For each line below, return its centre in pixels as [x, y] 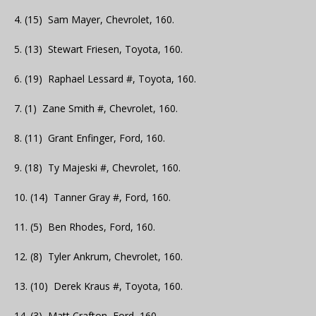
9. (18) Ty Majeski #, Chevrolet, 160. [97, 168]
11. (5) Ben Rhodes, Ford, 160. [85, 227]
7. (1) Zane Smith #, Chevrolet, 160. [96, 109]
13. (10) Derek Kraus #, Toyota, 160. [98, 286]
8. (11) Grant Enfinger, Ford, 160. [90, 138]
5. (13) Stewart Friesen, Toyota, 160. [98, 49]
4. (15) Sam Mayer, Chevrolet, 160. [94, 20]
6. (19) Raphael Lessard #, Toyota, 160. [105, 79]
